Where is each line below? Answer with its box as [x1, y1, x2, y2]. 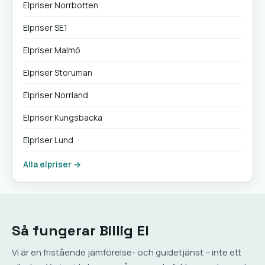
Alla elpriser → [23, 159, 81, 170]
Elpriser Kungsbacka [23, 112, 102, 123]
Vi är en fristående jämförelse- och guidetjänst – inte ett [12, 246, 241, 258]
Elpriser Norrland [23, 89, 88, 101]
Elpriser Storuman [23, 67, 92, 78]
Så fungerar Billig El [12, 221, 149, 240]
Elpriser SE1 [23, 22, 67, 33]
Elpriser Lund [23, 134, 73, 146]
